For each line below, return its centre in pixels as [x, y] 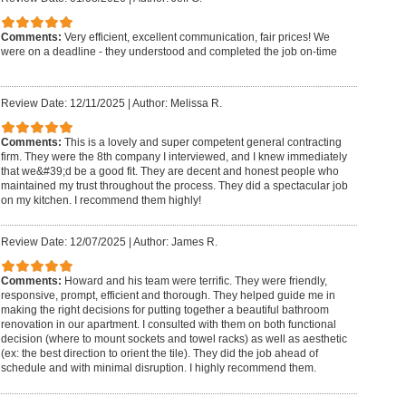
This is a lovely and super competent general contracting [203, 142]
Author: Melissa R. [177, 104]
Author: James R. [175, 242]
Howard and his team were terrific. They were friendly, [195, 280]
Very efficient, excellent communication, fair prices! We [197, 37]
